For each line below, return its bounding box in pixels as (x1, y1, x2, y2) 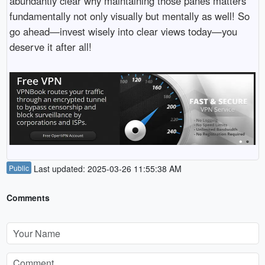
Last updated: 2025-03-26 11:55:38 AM (31, 162, 182, 174)
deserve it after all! (9, 39, 92, 54)
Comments (6, 191, 50, 203)
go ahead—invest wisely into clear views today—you (9, 24, 237, 38)
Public (8, 162, 29, 173)
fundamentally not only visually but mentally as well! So (9, 8, 250, 23)
